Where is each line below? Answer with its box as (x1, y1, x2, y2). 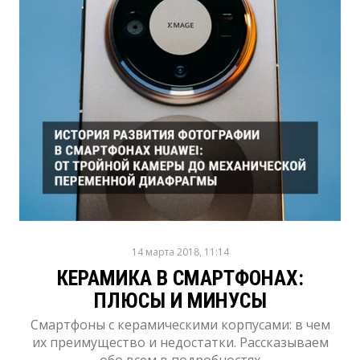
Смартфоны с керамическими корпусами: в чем (30, 316, 330, 333)
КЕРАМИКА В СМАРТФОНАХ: (56, 266, 304, 290)
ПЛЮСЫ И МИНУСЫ (93, 288, 267, 313)
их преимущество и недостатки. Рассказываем (31, 333, 329, 351)
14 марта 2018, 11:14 (131, 245, 229, 259)
